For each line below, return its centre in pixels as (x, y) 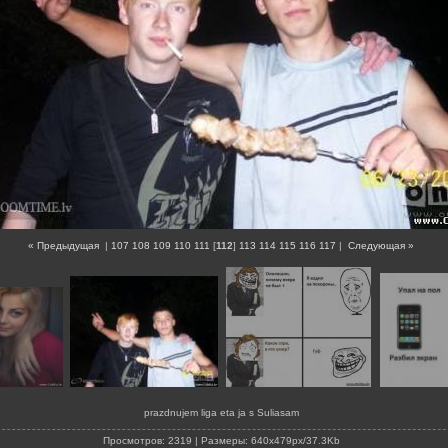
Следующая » (381, 246)
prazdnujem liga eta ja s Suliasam (221, 412)
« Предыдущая (63, 246)
